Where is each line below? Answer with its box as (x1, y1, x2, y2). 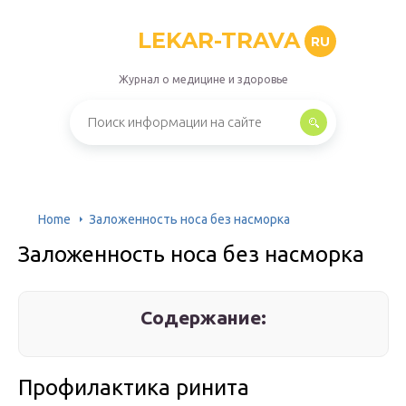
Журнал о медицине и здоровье (118, 73, 288, 85)
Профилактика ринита (18, 375, 249, 401)
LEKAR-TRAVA (138, 27, 300, 53)
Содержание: (140, 306, 267, 328)
